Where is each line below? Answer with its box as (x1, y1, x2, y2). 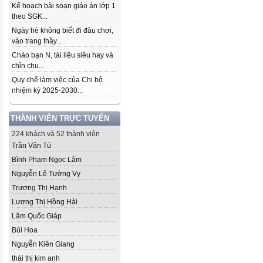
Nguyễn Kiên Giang (12, 240, 75, 248)
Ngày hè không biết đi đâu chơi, (12, 26, 113, 35)
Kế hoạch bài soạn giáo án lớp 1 (12, 2, 116, 10)
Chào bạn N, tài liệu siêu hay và (12, 51, 113, 59)
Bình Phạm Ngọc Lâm (12, 156, 82, 164)
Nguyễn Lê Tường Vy (12, 170, 80, 178)
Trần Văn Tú (12, 141, 51, 150)
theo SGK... (12, 12, 48, 21)
